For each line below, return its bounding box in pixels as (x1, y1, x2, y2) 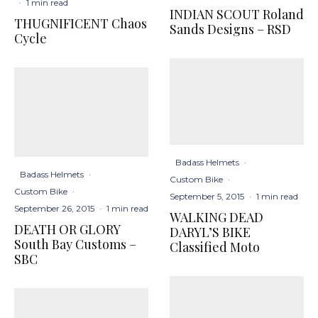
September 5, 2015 (170, 191, 244, 202)
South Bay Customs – (14, 236, 136, 253)
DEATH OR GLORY (14, 221, 120, 238)
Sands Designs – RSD (170, 21, 291, 38)
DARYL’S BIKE (170, 224, 251, 241)
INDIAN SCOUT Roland (170, 6, 304, 23)
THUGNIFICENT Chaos (14, 15, 147, 33)
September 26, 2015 (14, 203, 94, 214)
